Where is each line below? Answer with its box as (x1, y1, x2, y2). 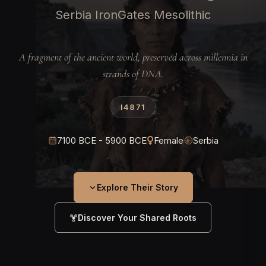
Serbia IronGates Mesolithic (55, 8, 211, 22)
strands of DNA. (102, 67, 164, 80)
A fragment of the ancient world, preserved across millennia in (18, 50, 248, 64)
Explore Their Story (96, 182, 178, 192)
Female (153, 135, 183, 146)
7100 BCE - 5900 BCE (56, 135, 147, 146)
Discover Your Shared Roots (78, 213, 197, 223)
